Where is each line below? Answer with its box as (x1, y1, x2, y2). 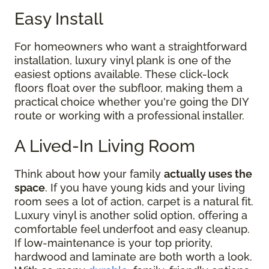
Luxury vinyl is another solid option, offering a (14, 208, 247, 222)
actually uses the (164, 167, 252, 180)
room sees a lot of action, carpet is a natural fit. (14, 195, 253, 208)
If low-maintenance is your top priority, (14, 236, 213, 249)
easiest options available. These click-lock (14, 67, 229, 80)
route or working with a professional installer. (14, 109, 247, 122)
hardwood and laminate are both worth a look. (14, 250, 252, 263)
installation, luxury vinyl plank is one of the (14, 53, 231, 67)
